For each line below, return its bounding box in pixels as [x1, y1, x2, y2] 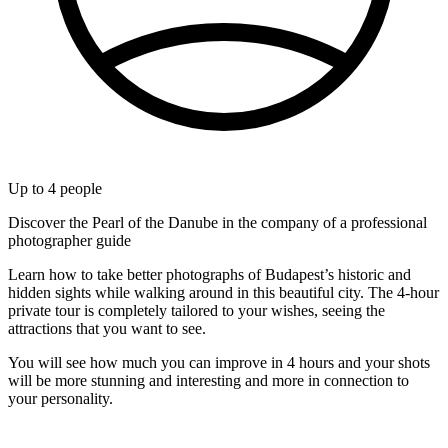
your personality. [8, 389, 113, 407]
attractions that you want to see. [8, 319, 206, 337]
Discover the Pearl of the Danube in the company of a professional [8, 213, 427, 231]
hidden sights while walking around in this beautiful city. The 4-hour [8, 283, 439, 301]
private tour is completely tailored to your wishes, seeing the [8, 301, 385, 319]
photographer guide [8, 231, 131, 249]
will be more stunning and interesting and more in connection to [8, 371, 409, 389]
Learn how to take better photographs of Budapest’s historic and [8, 265, 411, 283]
